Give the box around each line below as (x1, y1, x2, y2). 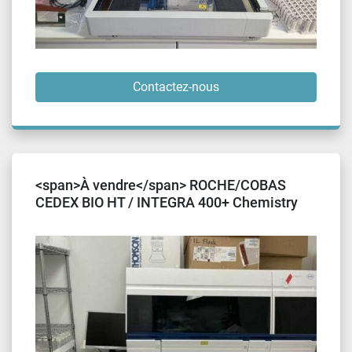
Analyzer (35, 211, 91, 228)
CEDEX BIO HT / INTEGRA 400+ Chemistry (35, 193, 298, 211)
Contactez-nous (133, 79, 219, 94)
